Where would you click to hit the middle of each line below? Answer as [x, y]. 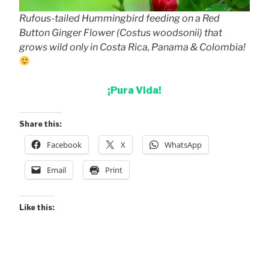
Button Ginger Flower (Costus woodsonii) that [121, 32]
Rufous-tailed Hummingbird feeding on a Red [119, 18]
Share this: [41, 124]
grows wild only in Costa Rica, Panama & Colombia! [132, 47]
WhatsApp [183, 144]
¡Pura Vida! [134, 90]
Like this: [37, 207]
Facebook [64, 144]
